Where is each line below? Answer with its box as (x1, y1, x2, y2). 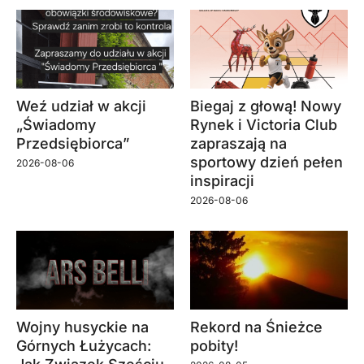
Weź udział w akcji (16, 97, 146, 115)
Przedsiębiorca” (16, 134, 129, 152)
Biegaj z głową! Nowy (190, 97, 341, 115)
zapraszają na (190, 134, 287, 152)
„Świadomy (16, 115, 96, 133)
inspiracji (190, 171, 254, 189)
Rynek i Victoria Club (190, 115, 337, 133)
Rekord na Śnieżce (190, 318, 323, 336)
